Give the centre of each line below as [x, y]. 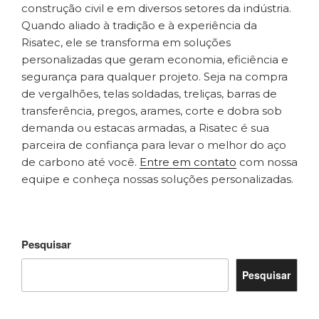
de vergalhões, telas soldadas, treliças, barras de [149, 93]
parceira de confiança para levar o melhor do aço [154, 145]
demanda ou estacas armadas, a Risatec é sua [145, 127]
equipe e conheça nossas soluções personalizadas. [157, 179]
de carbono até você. [80, 162]
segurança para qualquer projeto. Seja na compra [155, 76]
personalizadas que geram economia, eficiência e [155, 59]
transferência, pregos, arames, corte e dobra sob [152, 110]
